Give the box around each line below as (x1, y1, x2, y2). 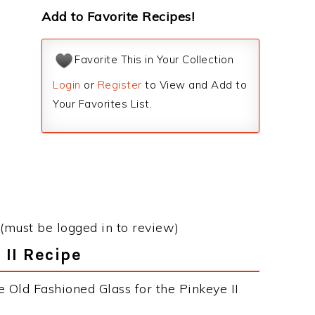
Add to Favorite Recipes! (41, 8, 194, 25)
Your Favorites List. (53, 97, 152, 110)
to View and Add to (141, 78, 247, 91)
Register (97, 78, 142, 91)
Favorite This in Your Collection (75, 53, 233, 67)
